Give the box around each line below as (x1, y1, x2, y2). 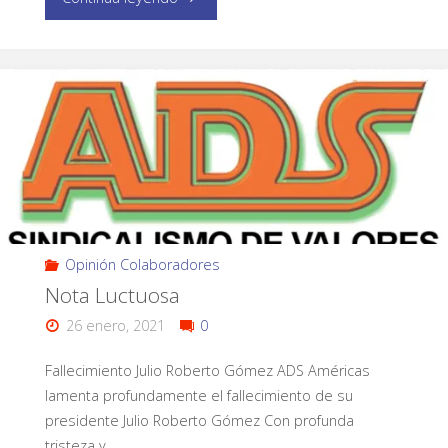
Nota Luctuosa (44, 281, 180, 310)
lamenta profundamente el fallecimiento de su (44, 386, 353, 406)
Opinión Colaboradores (65, 255, 220, 275)
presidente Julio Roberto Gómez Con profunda (44, 411, 354, 431)
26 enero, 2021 (66, 315, 166, 335)
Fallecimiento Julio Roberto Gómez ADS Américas (44, 361, 370, 381)
